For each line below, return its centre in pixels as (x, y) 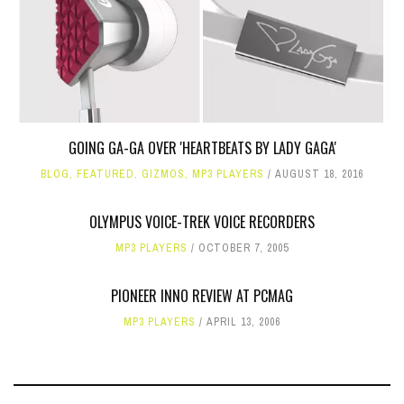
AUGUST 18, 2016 (319, 174)
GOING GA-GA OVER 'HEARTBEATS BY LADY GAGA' (202, 147)
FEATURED (106, 174)
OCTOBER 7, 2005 (243, 248)
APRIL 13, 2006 (243, 321)
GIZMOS (163, 174)
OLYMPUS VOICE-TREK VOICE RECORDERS (202, 221)
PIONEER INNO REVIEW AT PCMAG (202, 295)
